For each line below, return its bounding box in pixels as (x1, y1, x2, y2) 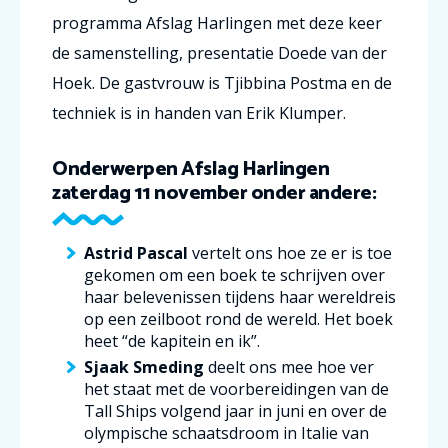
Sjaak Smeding (84, 355, 204, 378)
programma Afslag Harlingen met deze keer (52, 11, 382, 34)
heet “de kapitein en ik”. (84, 329, 260, 352)
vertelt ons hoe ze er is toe (192, 241, 392, 264)
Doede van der (278, 41, 387, 64)
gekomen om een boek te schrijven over (84, 263, 385, 286)
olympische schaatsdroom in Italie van (84, 421, 369, 444)
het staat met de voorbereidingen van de (84, 377, 389, 400)
